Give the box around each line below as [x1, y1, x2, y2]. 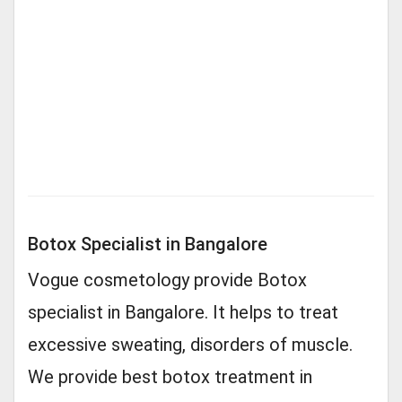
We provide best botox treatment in [28, 366, 312, 388]
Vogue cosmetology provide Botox [28, 269, 307, 291]
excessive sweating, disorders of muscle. [28, 334, 353, 355]
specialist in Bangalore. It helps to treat [28, 301, 338, 323]
